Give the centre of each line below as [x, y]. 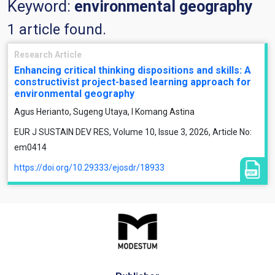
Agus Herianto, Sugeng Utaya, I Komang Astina [104, 112]
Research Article [48, 55]
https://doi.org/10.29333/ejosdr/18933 [89, 168]
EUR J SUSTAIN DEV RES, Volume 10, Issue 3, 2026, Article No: [133, 132]
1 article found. [57, 29]
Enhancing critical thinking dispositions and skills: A [133, 70]
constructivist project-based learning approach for [133, 82]
